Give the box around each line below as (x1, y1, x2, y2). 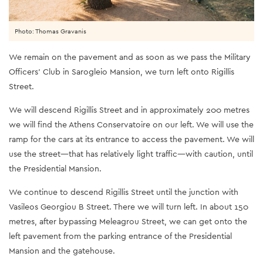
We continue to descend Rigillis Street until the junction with (9, 187, 238, 198)
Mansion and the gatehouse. (9, 245, 115, 257)
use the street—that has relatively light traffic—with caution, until (9, 149, 253, 160)
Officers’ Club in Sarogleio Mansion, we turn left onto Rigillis (9, 66, 234, 77)
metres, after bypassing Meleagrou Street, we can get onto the (9, 216, 247, 227)
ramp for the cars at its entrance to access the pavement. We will (9, 134, 254, 145)
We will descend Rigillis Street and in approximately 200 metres (9, 104, 249, 116)
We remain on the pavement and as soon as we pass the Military (9, 52, 251, 63)
